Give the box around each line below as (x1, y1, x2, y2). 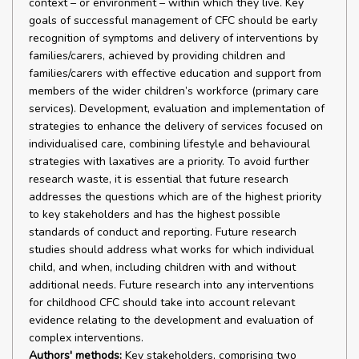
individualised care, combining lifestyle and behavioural (29, 136, 310, 151)
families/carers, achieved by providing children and (29, 48, 285, 63)
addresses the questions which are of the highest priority (29, 189, 321, 204)
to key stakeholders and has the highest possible (29, 207, 280, 222)
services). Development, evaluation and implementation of (29, 101, 325, 116)
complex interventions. (29, 330, 143, 345)
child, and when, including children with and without (29, 260, 296, 275)
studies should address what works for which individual (29, 242, 314, 257)
